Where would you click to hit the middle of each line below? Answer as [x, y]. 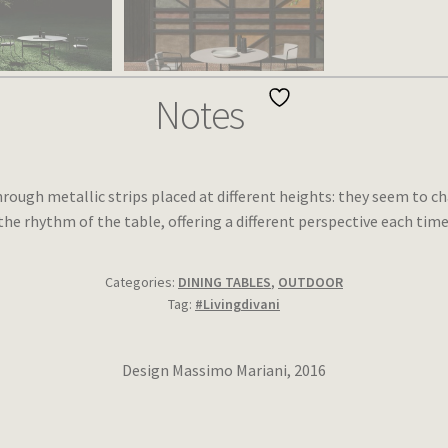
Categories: [141, 282]
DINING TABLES [224, 282]
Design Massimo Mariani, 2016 [224, 370]
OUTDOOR [310, 282]
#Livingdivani [237, 304]
